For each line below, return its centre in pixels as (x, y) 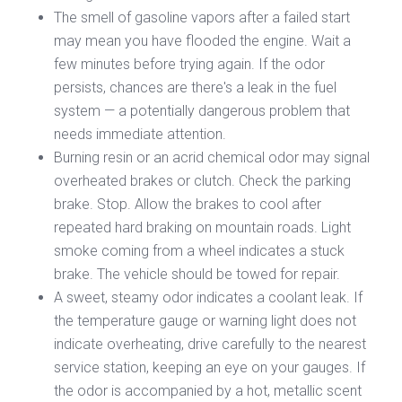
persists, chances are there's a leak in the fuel (195, 87)
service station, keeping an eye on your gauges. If (210, 367)
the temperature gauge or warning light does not (205, 320)
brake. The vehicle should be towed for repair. (197, 274)
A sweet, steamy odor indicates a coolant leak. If (208, 297)
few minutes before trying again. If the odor (189, 64)
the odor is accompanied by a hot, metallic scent (208, 390)
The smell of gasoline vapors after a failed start (202, 17)
